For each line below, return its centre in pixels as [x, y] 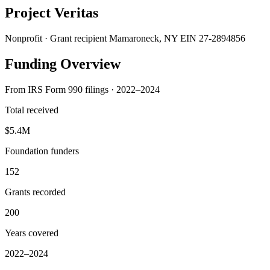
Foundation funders [42, 151]
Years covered [32, 233]
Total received [32, 110]
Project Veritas [52, 12]
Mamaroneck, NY [143, 38]
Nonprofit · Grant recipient [56, 38]
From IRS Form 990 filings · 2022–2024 [82, 89]
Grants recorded [35, 192]
